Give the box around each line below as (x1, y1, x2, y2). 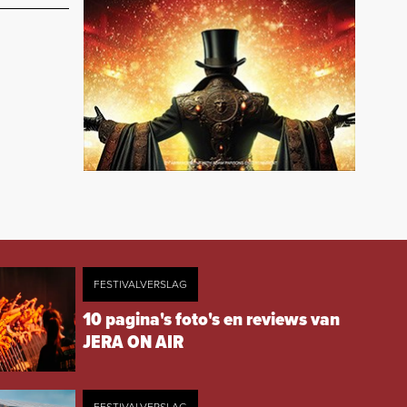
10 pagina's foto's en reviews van (82, 308, 340, 333)
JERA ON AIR (82, 331, 184, 355)
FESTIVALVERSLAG (93, 278, 187, 291)
